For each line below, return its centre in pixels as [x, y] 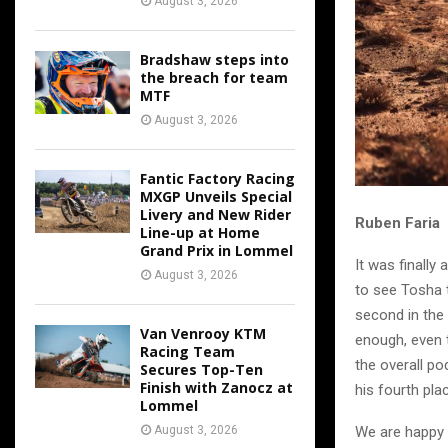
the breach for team [214, 77]
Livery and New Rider [215, 214]
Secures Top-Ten [201, 369]
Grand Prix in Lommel [216, 250]
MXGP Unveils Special [216, 196]
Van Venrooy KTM [203, 333]
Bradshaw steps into [214, 59]
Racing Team [187, 351]
